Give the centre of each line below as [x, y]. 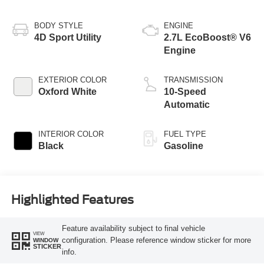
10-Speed [185, 91]
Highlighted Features [72, 200]
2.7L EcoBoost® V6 [207, 37]
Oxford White [67, 91]
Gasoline [184, 146]
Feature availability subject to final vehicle [133, 228]
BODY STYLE [58, 25]
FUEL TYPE [185, 134]
